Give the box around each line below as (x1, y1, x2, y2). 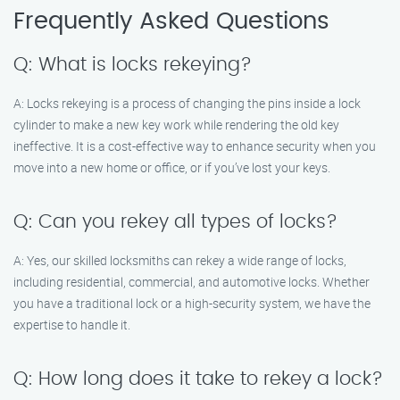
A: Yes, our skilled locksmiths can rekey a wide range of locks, (13, 252, 346, 269)
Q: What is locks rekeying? (13, 55, 252, 74)
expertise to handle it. (13, 316, 130, 333)
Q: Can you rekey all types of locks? (13, 212, 337, 231)
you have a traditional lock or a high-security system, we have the (13, 295, 371, 312)
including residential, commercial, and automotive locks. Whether (13, 273, 370, 290)
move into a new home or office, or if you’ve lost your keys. (13, 159, 330, 176)
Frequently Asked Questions (13, 10, 329, 33)
